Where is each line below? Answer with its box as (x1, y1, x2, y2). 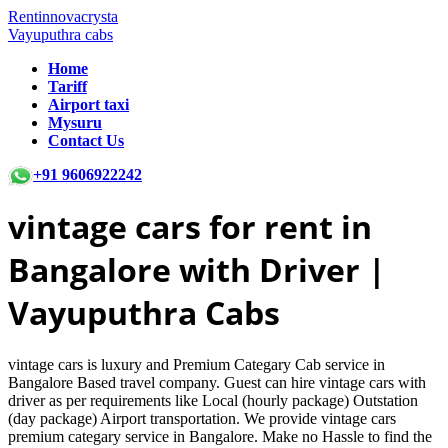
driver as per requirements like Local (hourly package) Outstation (8, 391, 418, 409)
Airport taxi (48, 96, 129, 113)
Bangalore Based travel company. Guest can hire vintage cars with (8, 373, 426, 391)
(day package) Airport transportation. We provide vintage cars (8, 409, 396, 427)
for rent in (201, 205, 372, 249)
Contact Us (48, 132, 124, 149)
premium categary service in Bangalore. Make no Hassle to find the (8, 427, 432, 445)
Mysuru (48, 114, 102, 131)
